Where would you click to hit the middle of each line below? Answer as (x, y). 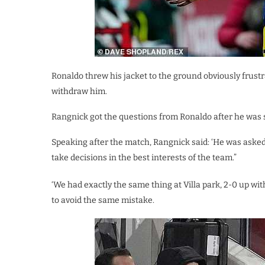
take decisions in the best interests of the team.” (144, 158)
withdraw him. (79, 91)
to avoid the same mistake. (103, 200)
